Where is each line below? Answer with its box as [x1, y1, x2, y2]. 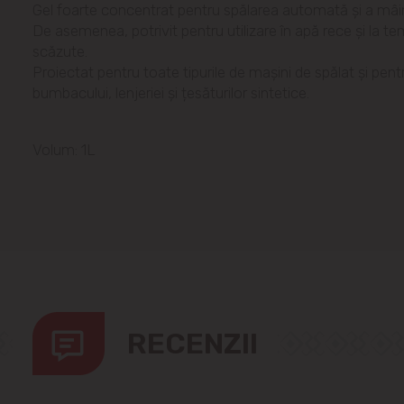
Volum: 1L [32, 140, 96, 159]
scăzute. [32, 41, 87, 60]
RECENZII [127, 326, 258, 361]
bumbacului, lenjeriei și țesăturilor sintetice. [32, 83, 309, 102]
